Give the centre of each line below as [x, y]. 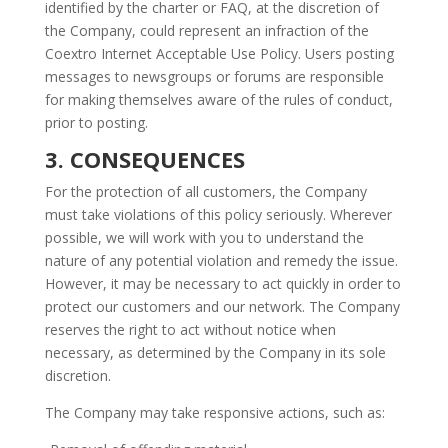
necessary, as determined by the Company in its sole [215, 352]
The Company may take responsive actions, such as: [214, 412]
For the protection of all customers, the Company [205, 191]
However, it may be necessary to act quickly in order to [222, 283]
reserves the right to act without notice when [190, 329]
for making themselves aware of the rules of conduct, [218, 99]
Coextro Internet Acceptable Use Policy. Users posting [219, 53]
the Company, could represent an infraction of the [206, 30]
